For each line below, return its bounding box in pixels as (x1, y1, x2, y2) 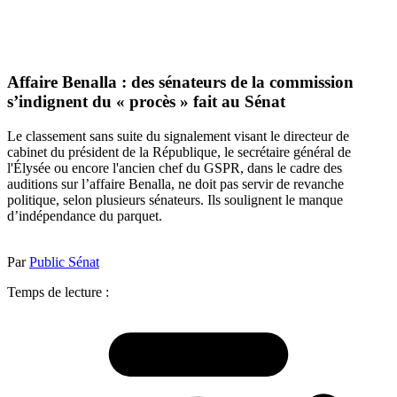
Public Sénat (29, 253, 99, 269)
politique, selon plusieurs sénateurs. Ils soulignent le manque (7, 191, 343, 207)
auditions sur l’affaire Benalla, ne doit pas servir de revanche (7, 175, 344, 191)
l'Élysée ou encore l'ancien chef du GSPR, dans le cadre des (7, 160, 342, 175)
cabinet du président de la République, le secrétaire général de (7, 144, 351, 160)
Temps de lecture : (7, 284, 109, 300)
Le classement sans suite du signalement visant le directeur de (7, 128, 349, 144)
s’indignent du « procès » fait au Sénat (7, 92, 285, 112)
